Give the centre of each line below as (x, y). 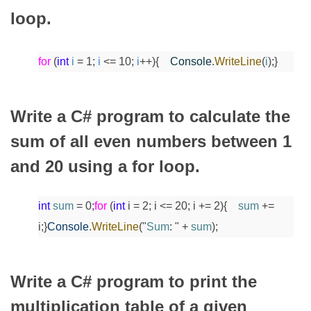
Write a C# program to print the (134, 281)
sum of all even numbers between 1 (151, 141)
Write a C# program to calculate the (150, 116)
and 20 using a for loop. (105, 166)
